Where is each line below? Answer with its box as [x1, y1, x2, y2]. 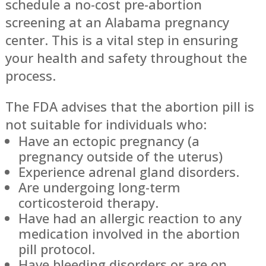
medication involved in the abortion [18, 224, 240, 242]
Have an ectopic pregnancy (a [18, 131, 199, 150]
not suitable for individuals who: [5, 115, 207, 133]
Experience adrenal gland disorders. [18, 162, 239, 180]
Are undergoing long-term [18, 178, 180, 196]
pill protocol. [18, 239, 95, 258]
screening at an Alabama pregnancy [5, 12, 229, 31]
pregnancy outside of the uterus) [18, 147, 223, 165]
